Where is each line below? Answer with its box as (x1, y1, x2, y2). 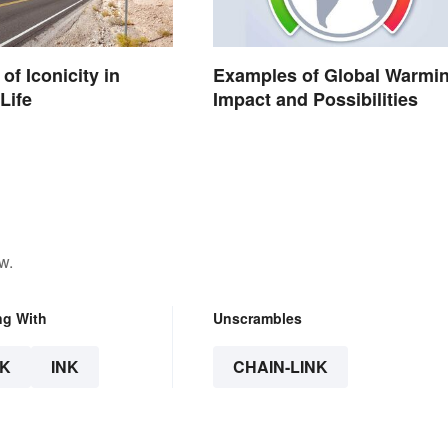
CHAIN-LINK (232, 355, 328, 378)
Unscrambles (212, 308, 302, 328)
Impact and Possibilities (212, 86, 418, 113)
